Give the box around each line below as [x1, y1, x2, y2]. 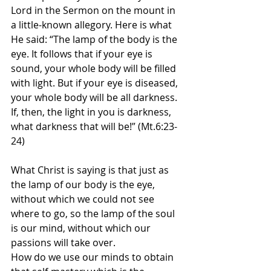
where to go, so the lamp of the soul [11, 207, 177, 221]
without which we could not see [11, 192, 157, 206]
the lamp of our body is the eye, [11, 178, 157, 192]
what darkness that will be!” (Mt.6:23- [11, 120, 177, 134]
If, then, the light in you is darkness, [11, 105, 174, 119]
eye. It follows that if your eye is [11, 47, 155, 61]
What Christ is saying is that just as [11, 163, 171, 177]
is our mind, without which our [11, 221, 153, 235]
